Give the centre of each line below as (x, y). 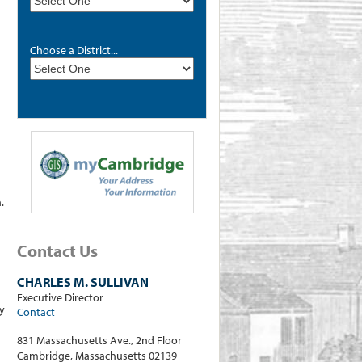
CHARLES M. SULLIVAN (83, 282)
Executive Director (60, 298)
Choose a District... (74, 50)
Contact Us (57, 250)
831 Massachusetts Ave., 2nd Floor (99, 340)
